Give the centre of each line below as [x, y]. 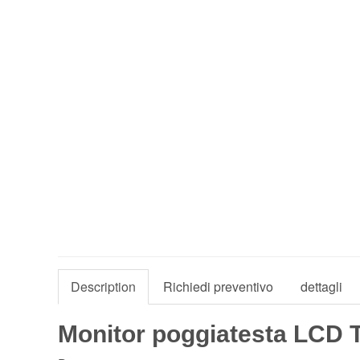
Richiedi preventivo [218, 287]
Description [103, 287]
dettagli [321, 287]
